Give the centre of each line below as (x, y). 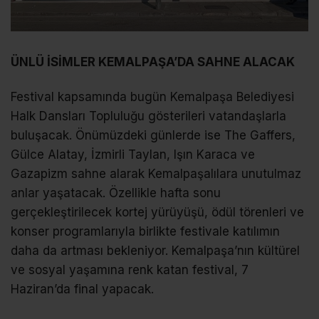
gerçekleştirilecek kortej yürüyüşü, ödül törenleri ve (157, 213)
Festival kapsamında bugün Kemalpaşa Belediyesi (152, 97)
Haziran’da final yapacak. (82, 289)
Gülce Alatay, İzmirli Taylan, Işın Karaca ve (133, 155)
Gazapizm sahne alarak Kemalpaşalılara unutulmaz (156, 174)
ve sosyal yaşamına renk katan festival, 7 (130, 270)
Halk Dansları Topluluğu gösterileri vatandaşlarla (148, 116)
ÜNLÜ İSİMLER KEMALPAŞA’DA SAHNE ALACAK (153, 62)
